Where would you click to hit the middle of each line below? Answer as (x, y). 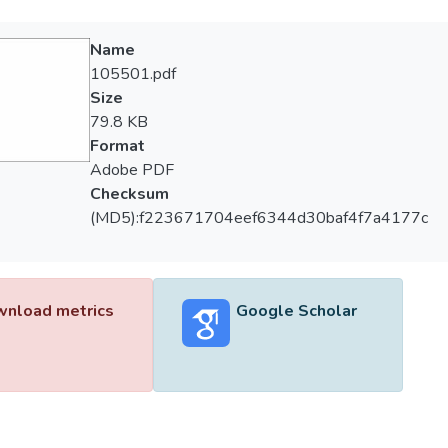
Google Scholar (296, 311)
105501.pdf (132, 74)
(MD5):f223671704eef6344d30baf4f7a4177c (258, 218)
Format (117, 146)
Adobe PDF (131, 170)
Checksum (129, 194)
